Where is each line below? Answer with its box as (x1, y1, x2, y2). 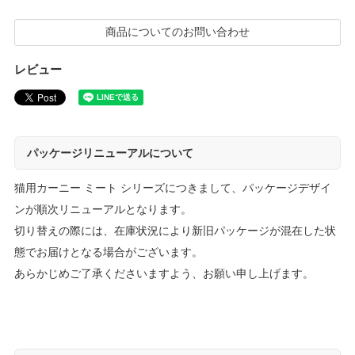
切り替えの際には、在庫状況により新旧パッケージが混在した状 (13, 225, 336, 238)
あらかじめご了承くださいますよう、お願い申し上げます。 (13, 268, 314, 281)
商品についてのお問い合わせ (105, 26, 250, 39)
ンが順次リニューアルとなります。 (13, 204, 192, 216)
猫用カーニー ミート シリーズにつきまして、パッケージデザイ (13, 182, 331, 195)
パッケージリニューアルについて (26, 147, 193, 160)
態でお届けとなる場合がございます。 (13, 246, 203, 259)
